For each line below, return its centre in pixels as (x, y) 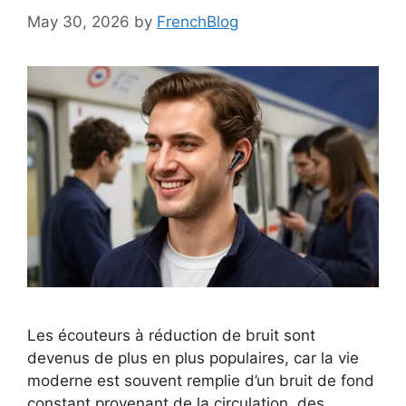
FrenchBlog (198, 21)
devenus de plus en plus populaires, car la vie (193, 358)
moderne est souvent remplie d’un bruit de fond (201, 380)
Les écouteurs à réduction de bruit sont (171, 335)
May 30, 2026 (78, 21)
